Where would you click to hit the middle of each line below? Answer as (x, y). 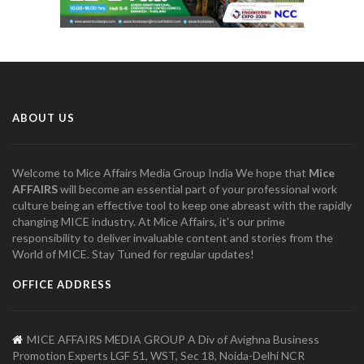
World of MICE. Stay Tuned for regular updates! (133, 253)
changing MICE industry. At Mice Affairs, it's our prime (149, 221)
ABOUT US (43, 117)
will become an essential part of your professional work (197, 188)
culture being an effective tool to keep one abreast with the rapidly (182, 205)
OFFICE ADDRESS (62, 284)
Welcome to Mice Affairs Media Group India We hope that (160, 172)
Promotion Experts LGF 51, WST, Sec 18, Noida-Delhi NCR (158, 355)
